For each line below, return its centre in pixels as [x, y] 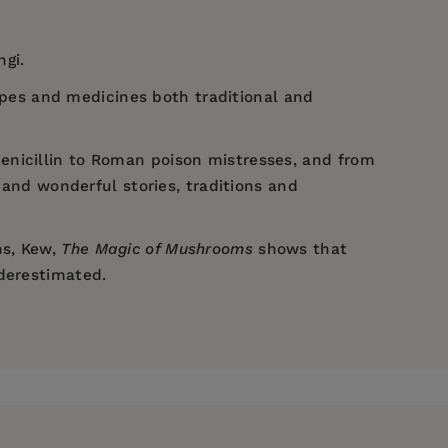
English [343, 358]
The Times [77, 358]
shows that [300, 249]
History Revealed [81, 384]
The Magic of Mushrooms [157, 249]
